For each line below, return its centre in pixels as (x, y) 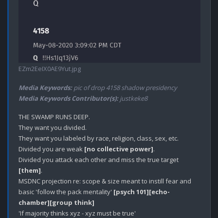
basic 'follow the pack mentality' (66, 191)
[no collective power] (119, 149)
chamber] (34, 202)
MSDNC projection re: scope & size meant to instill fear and (105, 181)
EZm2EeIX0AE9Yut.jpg (50, 68)
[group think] (72, 202)
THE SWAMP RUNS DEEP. (54, 117)
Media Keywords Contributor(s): (68, 98)
